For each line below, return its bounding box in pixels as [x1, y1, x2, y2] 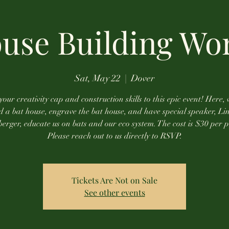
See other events [84, 187, 145, 198]
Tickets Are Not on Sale [72, 175, 157, 186]
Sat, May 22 [75, 73, 121, 84]
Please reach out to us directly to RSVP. [47, 131, 182, 141]
